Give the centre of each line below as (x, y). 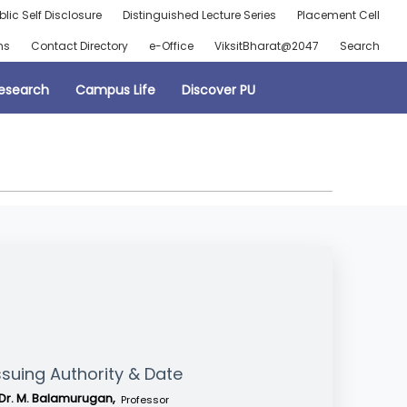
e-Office (171, 46)
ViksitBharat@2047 (266, 46)
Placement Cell (338, 15)
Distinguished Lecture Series (199, 15)
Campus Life (115, 89)
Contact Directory (79, 46)
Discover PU (218, 89)
